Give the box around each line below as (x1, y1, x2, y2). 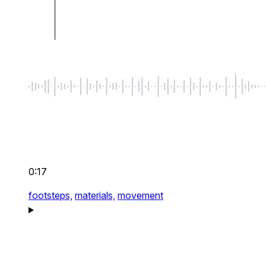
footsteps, (28, 189, 72, 202)
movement (118, 189, 163, 202)
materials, (75, 189, 115, 202)
